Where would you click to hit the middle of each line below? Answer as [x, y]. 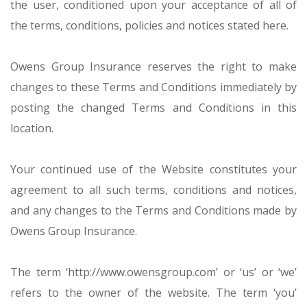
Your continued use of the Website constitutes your [153, 169]
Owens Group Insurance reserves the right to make [153, 66]
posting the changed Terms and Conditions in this [153, 108]
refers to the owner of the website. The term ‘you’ [153, 293]
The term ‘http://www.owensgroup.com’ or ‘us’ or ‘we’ [153, 272]
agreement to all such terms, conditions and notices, [153, 190]
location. [32, 128]
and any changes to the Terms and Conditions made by [153, 210]
